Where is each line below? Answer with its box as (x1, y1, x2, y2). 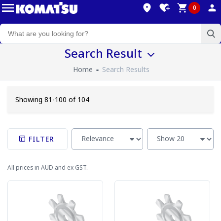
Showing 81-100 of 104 (15, 95, 89, 105)
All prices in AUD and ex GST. (7, 163, 88, 172)
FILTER (26, 134, 54, 144)
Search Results (102, 65, 149, 74)
